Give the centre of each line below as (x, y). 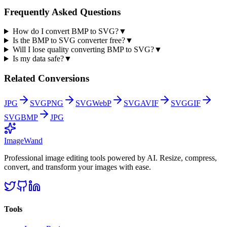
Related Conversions (47, 78)
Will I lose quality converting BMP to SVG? (83, 50)
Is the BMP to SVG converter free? (69, 41)
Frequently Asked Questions (62, 12)
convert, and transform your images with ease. (78, 167)
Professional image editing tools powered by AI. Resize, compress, (110, 158)
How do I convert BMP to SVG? (65, 31)
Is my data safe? (38, 59)
